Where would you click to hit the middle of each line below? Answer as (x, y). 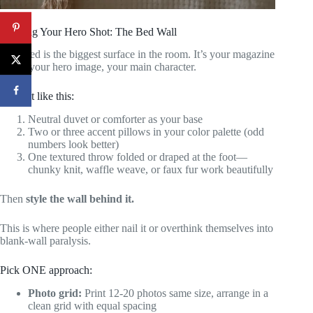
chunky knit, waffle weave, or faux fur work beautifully (151, 170)
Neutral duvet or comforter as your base (115, 119)
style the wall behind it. (80, 199)
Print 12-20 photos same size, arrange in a (175, 293)
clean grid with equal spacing (92, 305)
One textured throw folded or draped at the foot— (138, 157)
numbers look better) (73, 145)
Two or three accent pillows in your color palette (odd (146, 132)
